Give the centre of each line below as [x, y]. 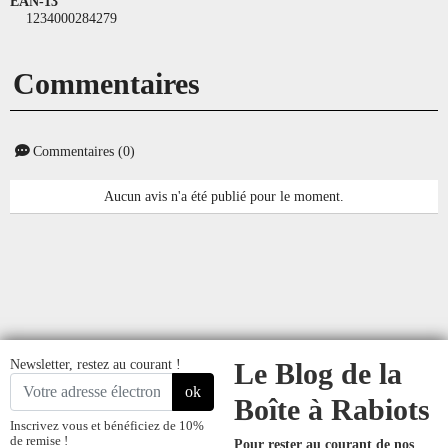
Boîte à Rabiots [332, 409]
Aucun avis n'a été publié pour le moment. [224, 195]
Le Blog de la [318, 373]
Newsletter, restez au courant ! [95, 363]
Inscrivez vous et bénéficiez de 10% [107, 425]
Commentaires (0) [82, 150]
